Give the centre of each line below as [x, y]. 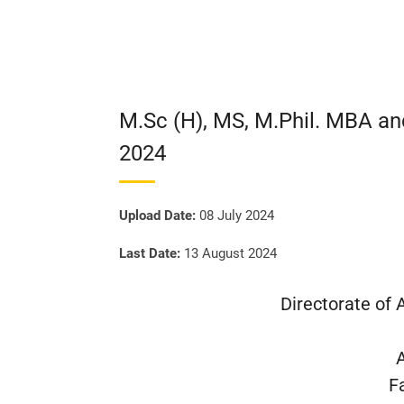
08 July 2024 [235, 216]
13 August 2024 [229, 253]
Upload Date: [157, 216]
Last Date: [150, 253]
